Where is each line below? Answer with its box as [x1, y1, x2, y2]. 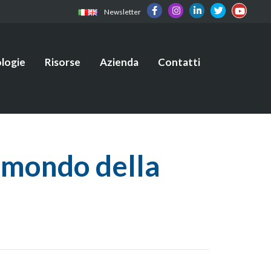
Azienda [100, 56, 139, 68]
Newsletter [104, 7, 141, 16]
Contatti [158, 56, 200, 68]
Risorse [45, 56, 80, 68]
